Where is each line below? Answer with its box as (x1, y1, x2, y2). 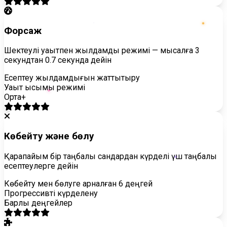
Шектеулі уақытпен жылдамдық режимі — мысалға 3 (4, 46, 200, 56)
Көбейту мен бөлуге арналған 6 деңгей (4, 178, 153, 188)
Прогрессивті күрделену (4, 188, 98, 198)
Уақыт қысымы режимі (4, 83, 85, 93)
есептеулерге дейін (4, 161, 78, 171)
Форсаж (4, 25, 42, 36)
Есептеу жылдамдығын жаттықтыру (4, 73, 140, 83)
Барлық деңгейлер (4, 198, 72, 208)
